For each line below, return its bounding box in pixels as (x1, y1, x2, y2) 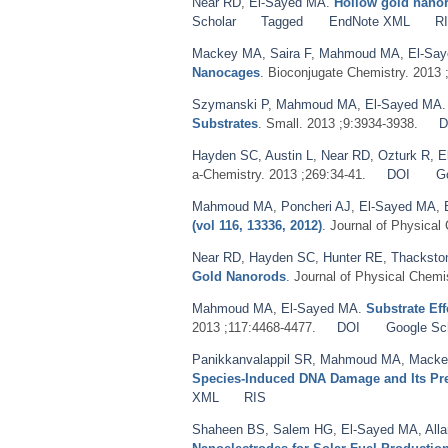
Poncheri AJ (281, 198, 351, 214)
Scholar (192, 13, 236, 29)
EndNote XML (328, 13, 410, 29)
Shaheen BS (192, 421, 265, 437)
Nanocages (192, 64, 260, 80)
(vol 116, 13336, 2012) (192, 217, 322, 233)
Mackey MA (192, 45, 262, 61)
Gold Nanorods (192, 268, 286, 284)
